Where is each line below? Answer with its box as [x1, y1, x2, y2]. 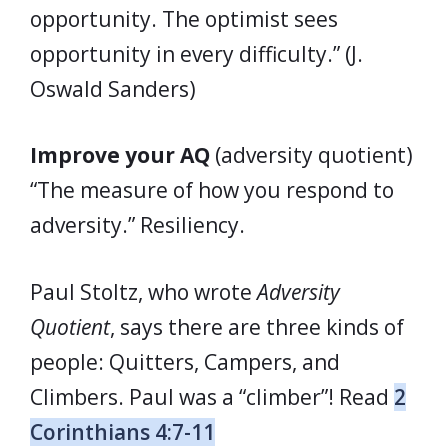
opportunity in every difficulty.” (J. [30, 39, 363, 68]
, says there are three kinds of [110, 312, 404, 341]
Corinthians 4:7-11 [30, 417, 215, 446]
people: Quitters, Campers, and [30, 347, 340, 376]
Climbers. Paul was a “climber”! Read [30, 382, 394, 411]
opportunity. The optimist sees [30, 4, 338, 33]
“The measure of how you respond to [30, 176, 394, 204]
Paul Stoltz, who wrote [30, 277, 257, 306]
